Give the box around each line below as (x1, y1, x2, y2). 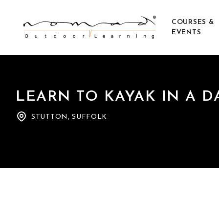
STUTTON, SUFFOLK (31, 113, 108, 121)
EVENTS (172, 29, 201, 36)
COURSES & (172, 19, 214, 26)
